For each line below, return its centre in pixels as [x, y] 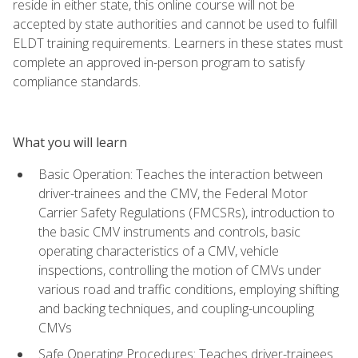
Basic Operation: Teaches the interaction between [181, 174]
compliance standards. [77, 81]
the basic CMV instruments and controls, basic [169, 231]
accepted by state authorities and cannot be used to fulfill [175, 24]
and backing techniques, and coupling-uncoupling [176, 308]
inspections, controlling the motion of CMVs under [180, 270]
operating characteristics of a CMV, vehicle [159, 251]
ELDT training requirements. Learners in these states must [178, 43]
